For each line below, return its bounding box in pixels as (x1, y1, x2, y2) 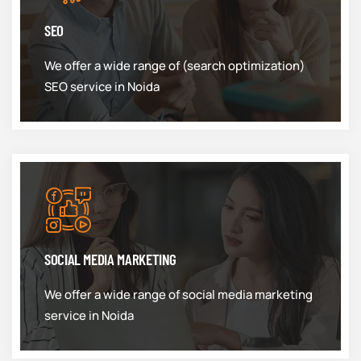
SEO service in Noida (44, 78, 160, 95)
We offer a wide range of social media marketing (44, 286, 313, 303)
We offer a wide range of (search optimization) (44, 57, 305, 74)
